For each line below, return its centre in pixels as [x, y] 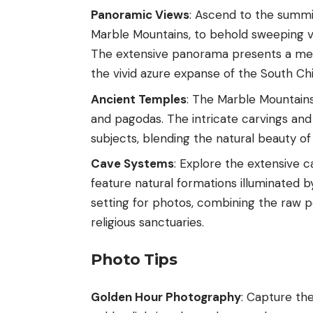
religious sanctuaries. [147, 223]
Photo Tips [134, 259]
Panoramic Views [140, 15]
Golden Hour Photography [166, 297]
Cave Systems [132, 164]
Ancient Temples [139, 99]
